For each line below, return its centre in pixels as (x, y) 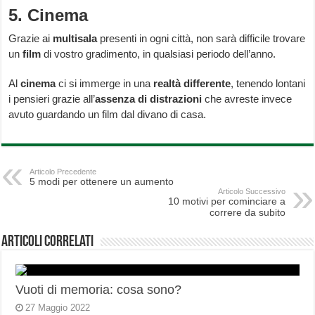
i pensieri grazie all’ (52, 99)
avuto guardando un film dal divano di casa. (108, 115)
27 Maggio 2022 (58, 308)
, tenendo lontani (268, 84)
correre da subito (247, 213)
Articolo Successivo (251, 192)
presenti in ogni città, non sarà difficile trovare (201, 39)
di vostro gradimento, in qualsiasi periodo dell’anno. (159, 54)
